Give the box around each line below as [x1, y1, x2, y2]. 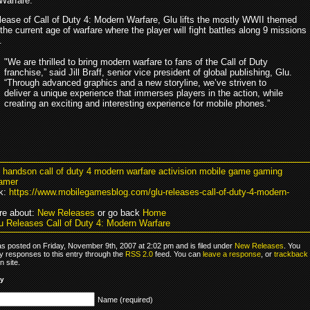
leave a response [203, 249, 261, 258]
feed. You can [153, 249, 203, 258]
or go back [95, 207, 143, 218]
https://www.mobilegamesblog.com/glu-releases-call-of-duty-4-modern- [9, 186, 289, 197]
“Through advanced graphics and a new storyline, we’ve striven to [4, 77, 266, 88]
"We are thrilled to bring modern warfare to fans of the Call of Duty [4, 56, 268, 67]
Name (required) [98, 295, 153, 304]
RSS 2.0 [125, 249, 153, 258]
